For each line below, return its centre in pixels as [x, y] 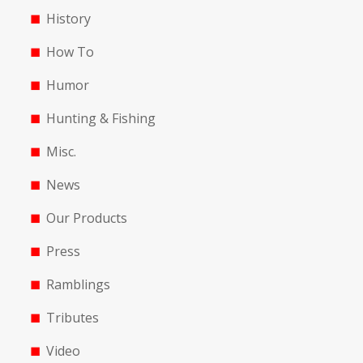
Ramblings [78, 284]
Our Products [86, 218]
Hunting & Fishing [100, 118]
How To [70, 52]
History [68, 19]
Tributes [72, 318]
